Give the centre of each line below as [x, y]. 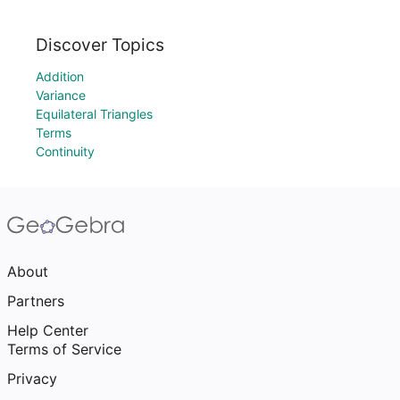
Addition [60, 76]
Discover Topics [100, 45]
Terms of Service [64, 349]
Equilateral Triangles [94, 114]
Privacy [32, 379]
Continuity [65, 151]
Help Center [48, 330]
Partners [36, 301]
